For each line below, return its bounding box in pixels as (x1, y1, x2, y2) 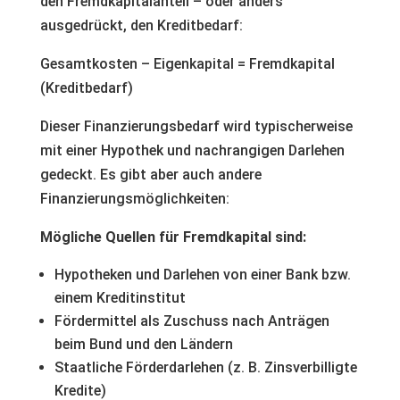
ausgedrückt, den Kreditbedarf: (39, 17, 243, 34)
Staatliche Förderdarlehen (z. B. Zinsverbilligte (54, 359, 357, 376)
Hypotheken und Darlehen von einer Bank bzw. (54, 266, 351, 283)
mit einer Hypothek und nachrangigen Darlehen (39, 142, 345, 159)
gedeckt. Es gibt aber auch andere (39, 166, 262, 183)
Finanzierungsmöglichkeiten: (39, 190, 229, 207)
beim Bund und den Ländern (54, 336, 233, 353)
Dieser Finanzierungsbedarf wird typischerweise (39, 118, 353, 135)
